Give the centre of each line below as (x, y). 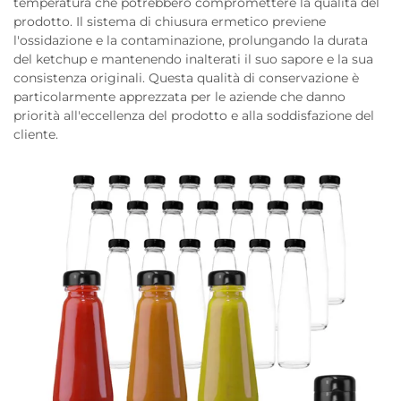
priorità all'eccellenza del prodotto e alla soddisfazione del (194, 115)
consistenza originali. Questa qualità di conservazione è (186, 78)
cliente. (36, 134)
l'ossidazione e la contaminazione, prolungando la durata (191, 40)
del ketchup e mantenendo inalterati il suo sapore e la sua (193, 59)
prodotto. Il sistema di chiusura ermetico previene (170, 21)
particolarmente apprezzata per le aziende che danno (179, 97)
